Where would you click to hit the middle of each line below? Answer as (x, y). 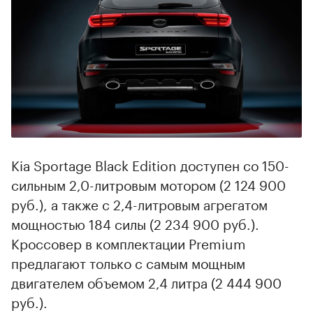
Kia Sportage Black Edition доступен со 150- (150, 165)
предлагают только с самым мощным (128, 262)
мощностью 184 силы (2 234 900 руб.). (135, 223)
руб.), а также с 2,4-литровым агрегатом (139, 204)
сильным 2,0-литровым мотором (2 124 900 (148, 184)
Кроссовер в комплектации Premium (129, 243)
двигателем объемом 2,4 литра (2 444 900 (146, 282)
